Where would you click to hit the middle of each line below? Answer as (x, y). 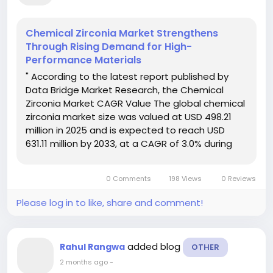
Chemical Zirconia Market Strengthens (122, 34)
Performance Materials (83, 60)
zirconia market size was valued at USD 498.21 (129, 117)
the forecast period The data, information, (122, 157)
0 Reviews (239, 179)
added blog (155, 247)
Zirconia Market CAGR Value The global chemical (135, 104)
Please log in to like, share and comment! (110, 203)
